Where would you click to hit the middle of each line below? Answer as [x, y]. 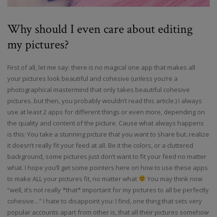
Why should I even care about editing [100, 29]
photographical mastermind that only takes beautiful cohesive [99, 90]
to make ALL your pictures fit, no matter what [73, 179]
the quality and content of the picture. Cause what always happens [106, 123]
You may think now [174, 179]
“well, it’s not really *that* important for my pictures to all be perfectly [108, 190]
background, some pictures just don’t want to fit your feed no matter [107, 156]
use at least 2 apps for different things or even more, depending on [106, 112]
